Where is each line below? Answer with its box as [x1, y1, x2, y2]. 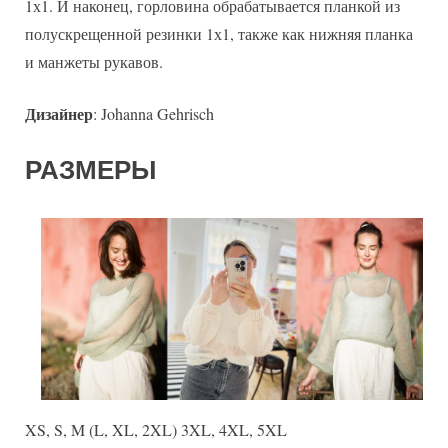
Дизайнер [25, 101, 93, 125]
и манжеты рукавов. [25, 50, 163, 72]
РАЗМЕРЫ [25, 155, 156, 185]
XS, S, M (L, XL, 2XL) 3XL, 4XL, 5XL [25, 419, 287, 441]
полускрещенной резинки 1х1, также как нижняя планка [25, 22, 413, 44]
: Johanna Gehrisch [93, 102, 214, 124]
